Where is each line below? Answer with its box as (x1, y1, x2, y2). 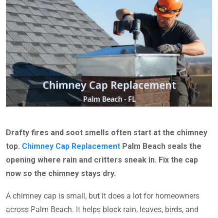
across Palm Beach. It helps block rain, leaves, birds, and (6, 205, 199, 215)
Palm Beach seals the (120, 142, 201, 151)
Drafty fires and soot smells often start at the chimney (6, 128, 207, 138)
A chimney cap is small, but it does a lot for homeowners (6, 191, 200, 201)
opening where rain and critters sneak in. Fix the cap (6, 155, 198, 165)
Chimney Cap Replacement (22, 142, 120, 151)
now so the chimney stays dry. (6, 169, 116, 179)
